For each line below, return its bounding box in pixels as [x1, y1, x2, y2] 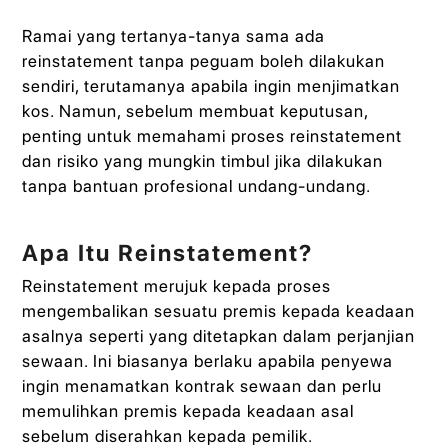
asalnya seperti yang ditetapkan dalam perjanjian [22, 325, 416, 346]
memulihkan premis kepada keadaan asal [22, 400, 355, 421]
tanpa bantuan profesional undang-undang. [22, 176, 372, 196]
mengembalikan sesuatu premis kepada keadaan [22, 300, 416, 321]
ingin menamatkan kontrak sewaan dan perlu [22, 375, 383, 396]
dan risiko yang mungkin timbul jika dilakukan [22, 151, 384, 171]
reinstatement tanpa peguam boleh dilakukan [22, 51, 386, 71]
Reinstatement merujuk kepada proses [22, 275, 332, 296]
